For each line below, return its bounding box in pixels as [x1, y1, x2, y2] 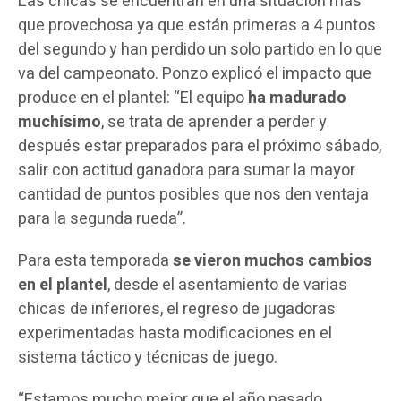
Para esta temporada [17, 249, 173, 274]
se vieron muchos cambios [172, 249, 372, 274]
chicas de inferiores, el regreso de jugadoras [17, 297, 336, 322]
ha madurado [247, 86, 346, 111]
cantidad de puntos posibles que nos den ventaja [17, 183, 369, 208]
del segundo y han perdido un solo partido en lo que [17, 38, 382, 63]
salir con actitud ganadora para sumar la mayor [17, 158, 355, 183]
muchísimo [17, 110, 101, 135]
